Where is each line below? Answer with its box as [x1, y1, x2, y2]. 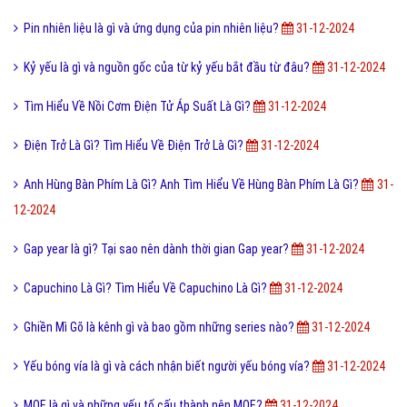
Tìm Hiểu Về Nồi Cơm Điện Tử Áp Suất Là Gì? [24, 99, 253, 114]
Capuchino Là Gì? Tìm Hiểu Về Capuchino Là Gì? [24, 281, 270, 296]
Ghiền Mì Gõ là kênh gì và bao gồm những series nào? [24, 320, 297, 335]
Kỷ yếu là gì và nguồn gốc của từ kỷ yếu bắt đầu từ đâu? [24, 60, 313, 75]
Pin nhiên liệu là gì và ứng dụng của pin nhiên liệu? [24, 21, 282, 36]
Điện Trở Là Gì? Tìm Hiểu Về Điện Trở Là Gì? [24, 138, 246, 154]
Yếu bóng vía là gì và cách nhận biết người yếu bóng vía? [24, 359, 313, 374]
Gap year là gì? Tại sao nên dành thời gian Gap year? [24, 242, 292, 257]
